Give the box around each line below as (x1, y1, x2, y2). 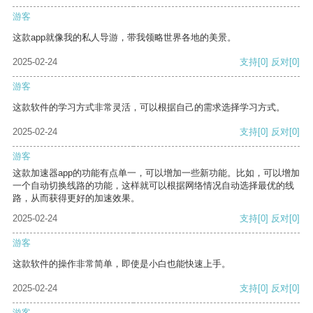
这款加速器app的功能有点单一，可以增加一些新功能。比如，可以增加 (13, 168, 300, 179)
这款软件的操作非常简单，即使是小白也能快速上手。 (13, 259, 231, 270)
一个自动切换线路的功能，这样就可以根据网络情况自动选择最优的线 (13, 180, 294, 191)
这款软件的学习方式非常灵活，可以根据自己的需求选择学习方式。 (13, 102, 285, 113)
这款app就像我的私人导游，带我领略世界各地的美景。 (13, 32, 236, 43)
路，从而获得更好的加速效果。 (13, 193, 140, 204)
